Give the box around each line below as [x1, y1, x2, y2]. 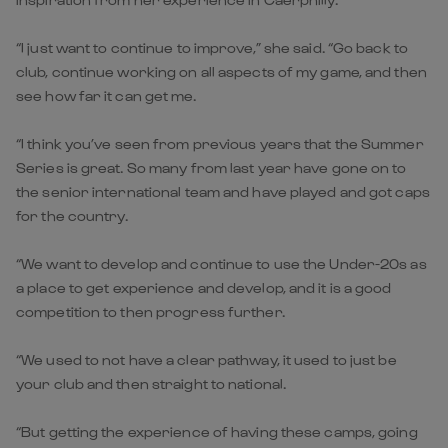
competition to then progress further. [16, 302, 285, 320]
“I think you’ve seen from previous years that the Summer [16, 134, 424, 152]
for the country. [16, 206, 128, 224]
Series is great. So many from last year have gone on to [16, 158, 407, 176]
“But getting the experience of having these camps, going [16, 422, 418, 440]
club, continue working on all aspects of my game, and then [16, 62, 427, 80]
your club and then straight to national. [16, 374, 287, 392]
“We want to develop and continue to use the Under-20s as [16, 254, 427, 272]
